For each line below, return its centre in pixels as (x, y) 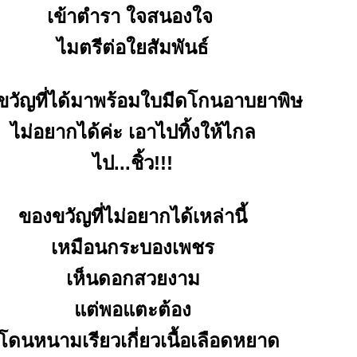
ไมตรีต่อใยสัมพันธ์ (133, 47)
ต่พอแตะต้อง (133, 310)
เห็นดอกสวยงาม (133, 279)
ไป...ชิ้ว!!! (133, 163)
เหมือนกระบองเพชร (133, 247)
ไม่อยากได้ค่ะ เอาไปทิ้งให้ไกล (133, 132)
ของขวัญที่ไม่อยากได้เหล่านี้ (133, 216)
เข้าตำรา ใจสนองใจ (133, 16)
